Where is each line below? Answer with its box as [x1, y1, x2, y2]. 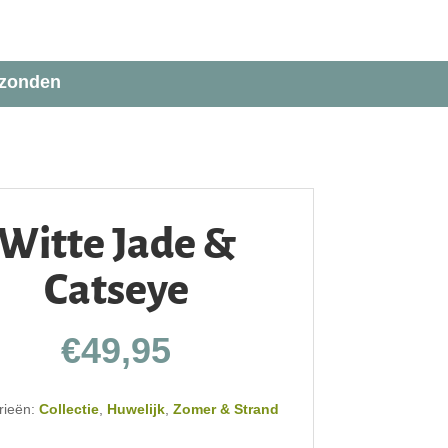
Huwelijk [107, 400, 166, 417]
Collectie [39, 400, 100, 417]
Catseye [43, 266, 189, 313]
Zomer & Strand [173, 400, 280, 417]
